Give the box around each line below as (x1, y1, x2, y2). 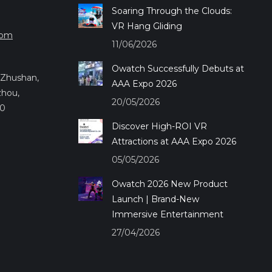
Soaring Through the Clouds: (111, 5, 232, 16)
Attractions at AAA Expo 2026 (111, 135, 236, 147)
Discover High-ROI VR (111, 120, 207, 132)
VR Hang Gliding (111, 20, 182, 32)
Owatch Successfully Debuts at (111, 63, 244, 74)
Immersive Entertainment (111, 208, 223, 220)
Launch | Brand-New (111, 193, 199, 205)
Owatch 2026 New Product (111, 178, 228, 189)
